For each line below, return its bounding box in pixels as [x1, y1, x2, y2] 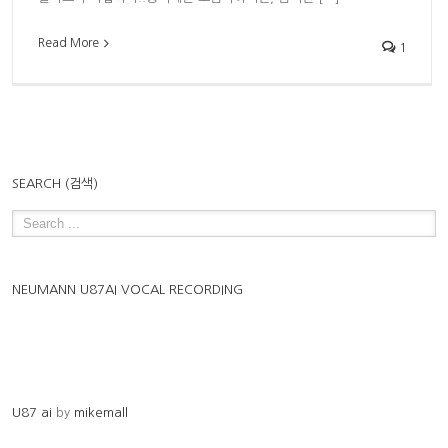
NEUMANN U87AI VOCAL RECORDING [12, 283, 243, 297]
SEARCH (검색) [12, 177, 98, 191]
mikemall [74, 406, 128, 420]
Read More [38, 36, 99, 49]
